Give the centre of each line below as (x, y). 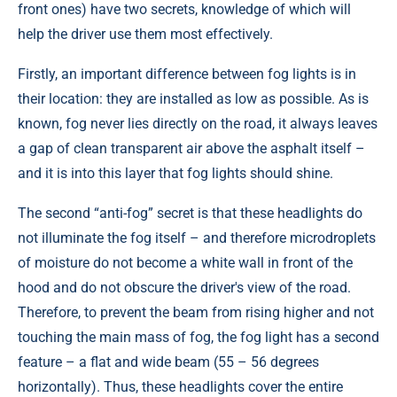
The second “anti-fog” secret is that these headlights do (190, 214)
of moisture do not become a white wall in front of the (185, 263)
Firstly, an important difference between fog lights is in (187, 74)
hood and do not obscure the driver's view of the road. (184, 288)
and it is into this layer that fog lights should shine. (175, 174)
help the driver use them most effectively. (145, 35)
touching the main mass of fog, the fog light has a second (198, 338)
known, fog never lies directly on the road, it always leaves (198, 124)
